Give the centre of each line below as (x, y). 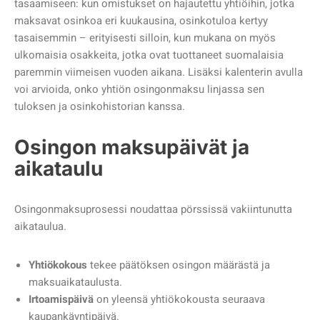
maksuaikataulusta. (75, 282)
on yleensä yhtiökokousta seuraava (179, 299)
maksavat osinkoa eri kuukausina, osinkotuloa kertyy (141, 20)
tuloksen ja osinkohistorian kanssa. (100, 106)
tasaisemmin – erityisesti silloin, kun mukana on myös (145, 37)
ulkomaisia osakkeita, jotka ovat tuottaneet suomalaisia (149, 55)
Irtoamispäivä (61, 299)
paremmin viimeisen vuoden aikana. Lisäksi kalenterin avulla (159, 72)
